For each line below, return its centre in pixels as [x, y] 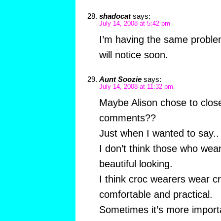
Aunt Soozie [120, 79]
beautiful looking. [136, 164]
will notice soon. [133, 55]
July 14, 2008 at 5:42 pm [134, 24]
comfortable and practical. [156, 195]
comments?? [127, 118]
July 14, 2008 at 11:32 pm [136, 87]
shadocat [115, 16]
